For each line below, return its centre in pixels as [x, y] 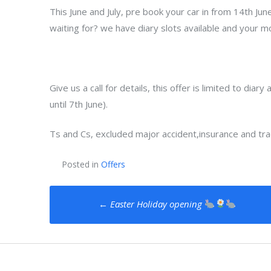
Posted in [81, 164]
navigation [108, 221]
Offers [113, 164]
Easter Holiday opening [156, 204]
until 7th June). [79, 104]
